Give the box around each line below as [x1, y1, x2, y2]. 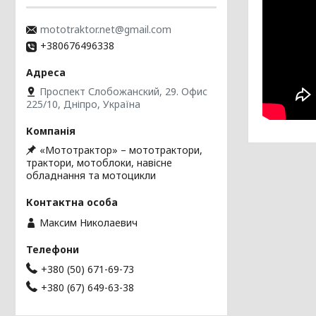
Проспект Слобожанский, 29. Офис [39, 85, 207, 99]
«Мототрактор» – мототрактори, [39, 143, 202, 157]
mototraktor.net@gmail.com [40, 23, 171, 37]
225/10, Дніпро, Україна [26, 97, 140, 111]
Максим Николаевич [39, 215, 138, 229]
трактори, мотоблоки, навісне [26, 156, 172, 170]
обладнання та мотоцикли [26, 169, 156, 183]
